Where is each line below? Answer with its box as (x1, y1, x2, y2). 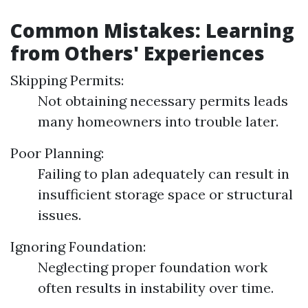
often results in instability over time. (38, 279, 274, 296)
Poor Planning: (10, 144, 104, 162)
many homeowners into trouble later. (38, 113, 278, 130)
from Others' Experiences (10, 40, 265, 66)
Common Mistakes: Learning (10, 17, 294, 43)
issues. (38, 206, 81, 223)
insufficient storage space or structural (38, 186, 293, 203)
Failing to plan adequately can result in (38, 165, 289, 182)
